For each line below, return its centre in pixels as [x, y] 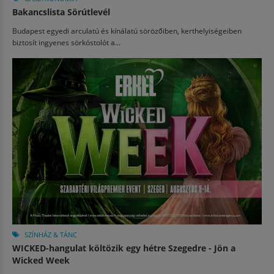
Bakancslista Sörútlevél [61, 12]
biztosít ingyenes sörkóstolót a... [66, 42]
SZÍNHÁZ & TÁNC [51, 235]
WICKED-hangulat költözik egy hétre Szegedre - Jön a [124, 248]
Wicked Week [41, 260]
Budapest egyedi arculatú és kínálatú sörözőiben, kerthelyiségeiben [127, 31]
